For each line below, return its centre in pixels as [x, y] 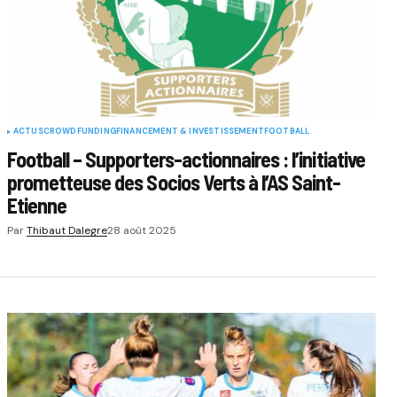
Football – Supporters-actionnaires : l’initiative [186, 159]
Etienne [37, 205]
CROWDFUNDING [79, 131]
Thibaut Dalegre [66, 230]
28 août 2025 [141, 230]
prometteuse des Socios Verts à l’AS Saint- [174, 182]
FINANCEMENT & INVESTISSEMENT [190, 131]
